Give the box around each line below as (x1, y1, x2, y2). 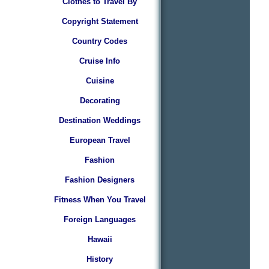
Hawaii (87, 235, 112, 244)
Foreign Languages (64, 215, 136, 224)
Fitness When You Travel (53, 195, 146, 204)
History (86, 255, 113, 264)
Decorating (79, 96, 120, 105)
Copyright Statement (61, 17, 138, 26)
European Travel (69, 136, 130, 145)
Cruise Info (79, 56, 120, 65)
